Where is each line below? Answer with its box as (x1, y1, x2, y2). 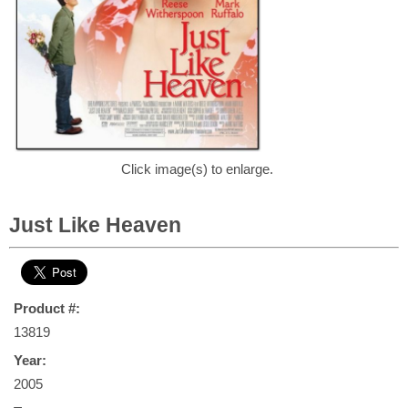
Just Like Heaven (9, 213, 181, 237)
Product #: (14, 301, 80, 316)
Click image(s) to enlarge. (121, 161, 273, 177)
